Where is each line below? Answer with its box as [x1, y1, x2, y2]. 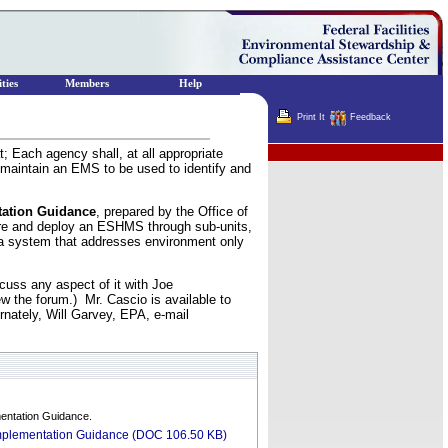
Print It [297, 112, 325, 123]
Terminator [271, 147, 326, 158]
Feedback [350, 112, 391, 123]
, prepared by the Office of [96, 204, 248, 219]
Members [65, 78, 109, 89]
